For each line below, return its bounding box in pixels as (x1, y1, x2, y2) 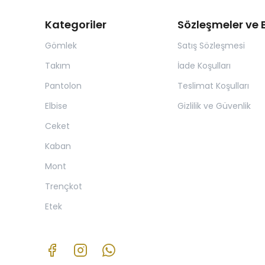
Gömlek (45, 40, 77, 51)
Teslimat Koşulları (177, 80, 249, 92)
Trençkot (45, 180, 82, 192)
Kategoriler (45, 17, 106, 32)
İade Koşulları (177, 60, 231, 72)
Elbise (45, 100, 67, 112)
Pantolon (45, 80, 82, 92)
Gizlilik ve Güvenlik (177, 100, 251, 112)
